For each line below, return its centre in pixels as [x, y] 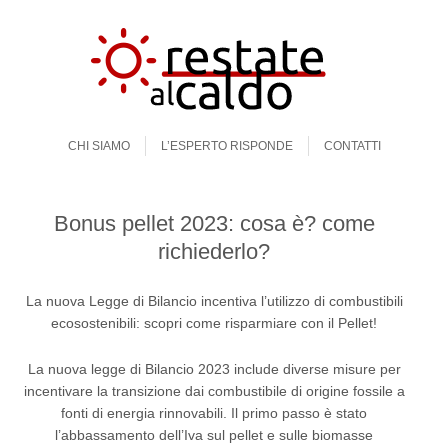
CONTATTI [352, 146]
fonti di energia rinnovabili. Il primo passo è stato [214, 413]
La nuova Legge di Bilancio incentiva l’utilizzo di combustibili [214, 301]
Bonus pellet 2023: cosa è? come [214, 223]
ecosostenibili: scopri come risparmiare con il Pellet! [214, 323]
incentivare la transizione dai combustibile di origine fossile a [214, 391]
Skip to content [60, 132]
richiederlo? [214, 251]
